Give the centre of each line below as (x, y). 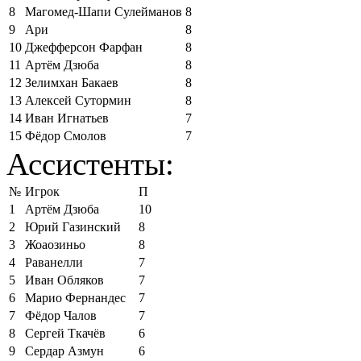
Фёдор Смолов (66, 135)
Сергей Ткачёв (65, 333)
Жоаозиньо (55, 244)
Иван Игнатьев (67, 118)
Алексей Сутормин (78, 100)
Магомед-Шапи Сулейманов (104, 11)
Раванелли (54, 262)
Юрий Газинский (73, 226)
